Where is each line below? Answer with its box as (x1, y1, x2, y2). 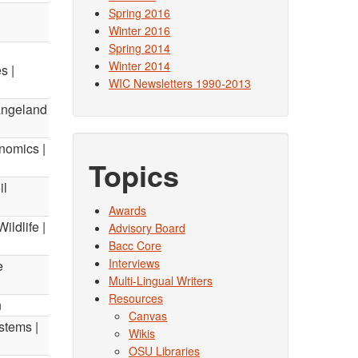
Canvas (129, 308, 167, 324)
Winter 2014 (109, 58, 170, 74)
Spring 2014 (109, 40, 170, 56)
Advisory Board (109, 220, 185, 236)
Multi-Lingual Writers (109, 272, 213, 288)
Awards (109, 202, 146, 218)
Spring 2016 (109, 5, 170, 21)
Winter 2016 (109, 22, 170, 38)
